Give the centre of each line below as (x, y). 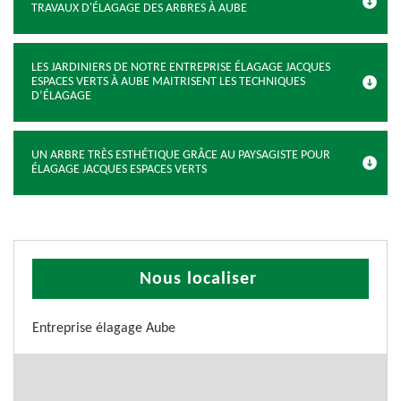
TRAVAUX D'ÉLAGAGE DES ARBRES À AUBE (139, 9)
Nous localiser (198, 279)
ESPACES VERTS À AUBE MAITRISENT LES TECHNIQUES (168, 82)
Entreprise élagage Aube (104, 328)
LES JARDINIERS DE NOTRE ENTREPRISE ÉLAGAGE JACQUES (181, 68)
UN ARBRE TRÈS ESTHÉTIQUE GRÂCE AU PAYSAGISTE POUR (181, 155)
